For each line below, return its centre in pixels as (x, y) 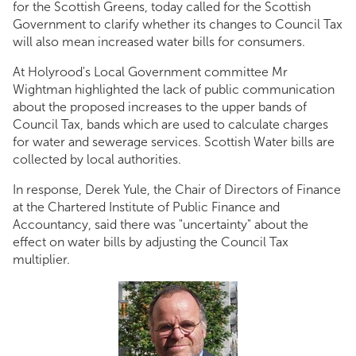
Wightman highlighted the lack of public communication (174, 89)
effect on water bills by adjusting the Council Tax (151, 242)
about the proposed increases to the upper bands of (160, 107)
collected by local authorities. (97, 159)
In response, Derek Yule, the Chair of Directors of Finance (177, 190)
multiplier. (41, 259)
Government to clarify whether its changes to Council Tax (178, 24)
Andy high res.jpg (93, 341)
